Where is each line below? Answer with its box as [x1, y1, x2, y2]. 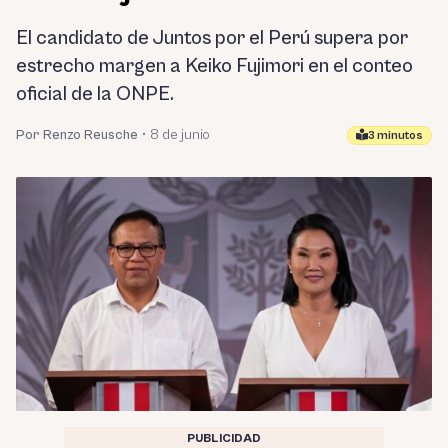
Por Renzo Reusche [16, 127, 138, 143]
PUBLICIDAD [187, 431, 261, 445]
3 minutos [368, 128, 423, 142]
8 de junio [150, 127, 210, 143]
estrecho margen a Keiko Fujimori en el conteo [16, 55, 413, 78]
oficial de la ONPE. [16, 83, 174, 106]
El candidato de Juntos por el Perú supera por [16, 27, 408, 50]
